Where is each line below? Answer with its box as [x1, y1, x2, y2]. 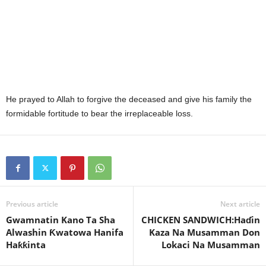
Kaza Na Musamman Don [149, 226, 260, 239]
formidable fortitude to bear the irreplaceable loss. [6, 109, 193, 119]
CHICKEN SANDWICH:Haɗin [141, 214, 260, 226]
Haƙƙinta [6, 239, 46, 251]
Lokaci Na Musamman [161, 239, 260, 251]
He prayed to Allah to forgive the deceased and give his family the [6, 94, 252, 104]
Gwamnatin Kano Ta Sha [6, 214, 115, 226]
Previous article [6, 199, 58, 210]
